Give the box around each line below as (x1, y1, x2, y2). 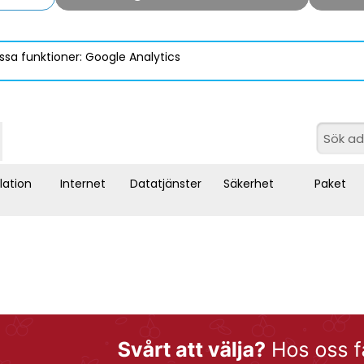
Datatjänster (129, 175, 201, 193)
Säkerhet (223, 175, 275, 193)
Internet (59, 175, 106, 193)
